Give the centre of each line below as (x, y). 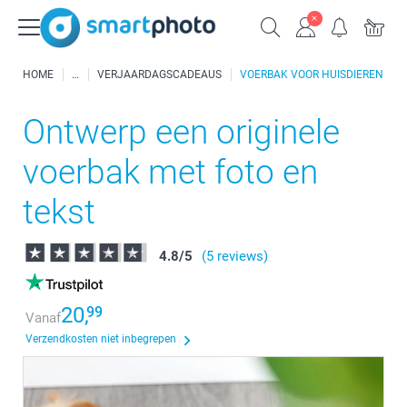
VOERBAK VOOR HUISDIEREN (312, 74)
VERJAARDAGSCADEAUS (159, 74)
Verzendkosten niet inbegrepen (101, 339)
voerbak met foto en (170, 172)
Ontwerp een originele (181, 132)
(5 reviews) (235, 256)
